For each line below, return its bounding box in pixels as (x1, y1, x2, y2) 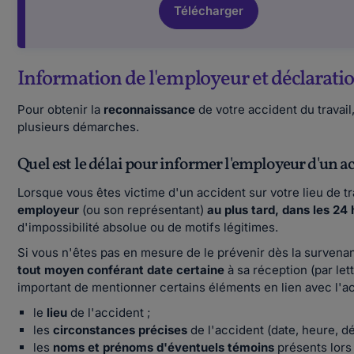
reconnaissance (104, 102, 196, 117)
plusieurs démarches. (17, 119, 143, 134)
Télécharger (174, 3, 244, 18)
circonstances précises (53, 322, 188, 337)
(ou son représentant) (82, 202, 205, 217)
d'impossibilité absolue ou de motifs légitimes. (17, 220, 279, 235)
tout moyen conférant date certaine (17, 262, 225, 277)
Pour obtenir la (17, 102, 104, 117)
